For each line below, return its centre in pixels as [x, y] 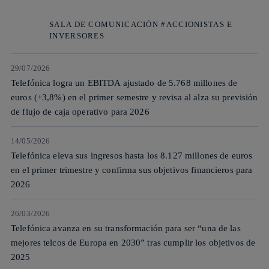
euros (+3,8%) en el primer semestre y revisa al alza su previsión [134, 97]
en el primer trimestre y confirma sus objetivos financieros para [132, 170]
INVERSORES [77, 35]
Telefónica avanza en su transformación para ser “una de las [126, 228]
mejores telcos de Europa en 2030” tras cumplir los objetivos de [133, 242]
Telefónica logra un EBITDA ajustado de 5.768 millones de [124, 83]
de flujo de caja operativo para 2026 [80, 111]
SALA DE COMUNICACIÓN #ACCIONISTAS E [141, 24]
